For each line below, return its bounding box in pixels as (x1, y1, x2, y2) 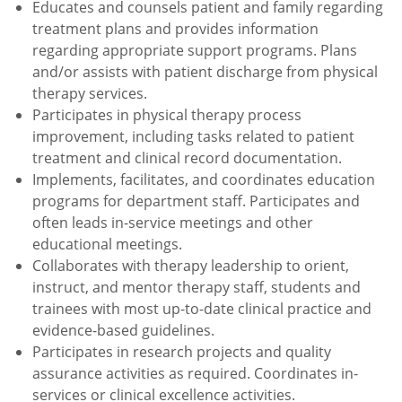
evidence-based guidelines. (32, 319, 218, 340)
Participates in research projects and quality (32, 341, 331, 362)
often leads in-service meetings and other (32, 212, 313, 232)
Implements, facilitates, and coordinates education (32, 169, 375, 189)
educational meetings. (32, 233, 186, 254)
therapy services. (32, 83, 158, 103)
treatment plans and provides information (32, 18, 319, 39)
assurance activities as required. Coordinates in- (32, 363, 358, 383)
